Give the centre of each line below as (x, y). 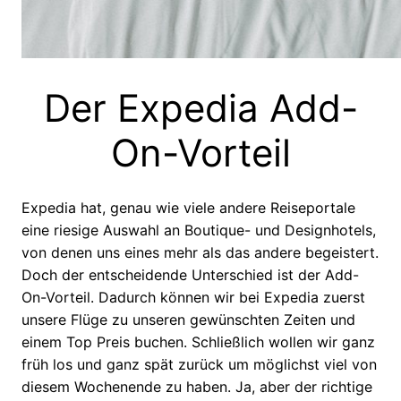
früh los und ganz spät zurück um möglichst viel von (199, 364)
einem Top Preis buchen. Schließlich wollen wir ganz (198, 341)
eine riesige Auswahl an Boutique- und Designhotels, (199, 230)
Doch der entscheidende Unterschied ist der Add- (190, 274)
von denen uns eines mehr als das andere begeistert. (200, 252)
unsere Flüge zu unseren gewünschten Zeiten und (188, 319)
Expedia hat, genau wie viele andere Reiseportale (188, 207)
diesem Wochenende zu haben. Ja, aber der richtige (197, 386)
